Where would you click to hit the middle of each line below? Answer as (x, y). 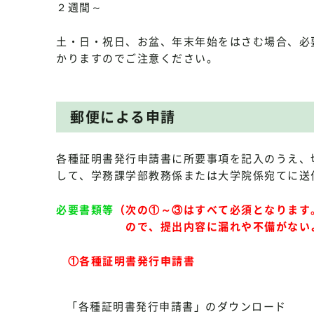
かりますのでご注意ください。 (137, 58)
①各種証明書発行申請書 (131, 261)
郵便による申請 (123, 117)
